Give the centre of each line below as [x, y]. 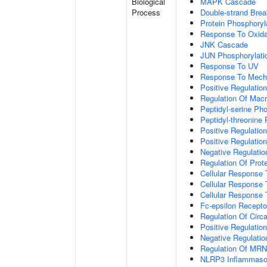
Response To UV [229, 66]
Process [146, 12]
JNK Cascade [224, 44]
